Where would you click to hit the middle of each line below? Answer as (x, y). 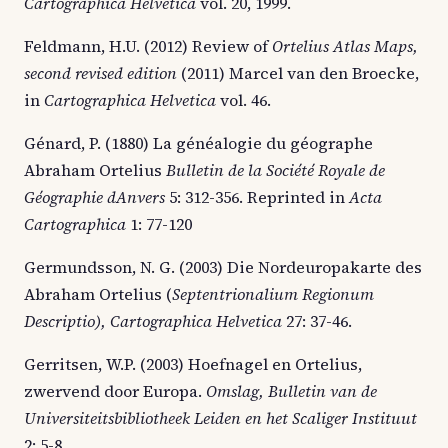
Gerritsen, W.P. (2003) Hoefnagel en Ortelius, (193, 363)
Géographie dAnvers (94, 196)
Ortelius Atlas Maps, (345, 45)
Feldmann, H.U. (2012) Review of (148, 45)
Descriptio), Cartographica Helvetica (155, 320)
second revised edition (102, 72)
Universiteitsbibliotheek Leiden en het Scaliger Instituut (220, 417)
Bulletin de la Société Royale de (275, 169)
